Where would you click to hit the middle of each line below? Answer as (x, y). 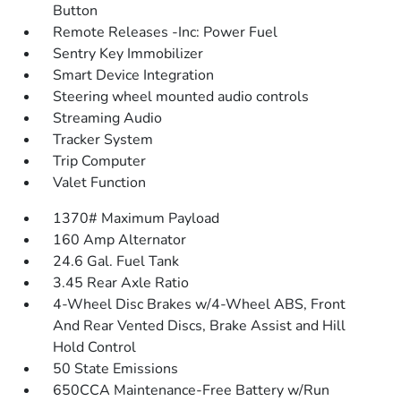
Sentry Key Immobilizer (128, 54)
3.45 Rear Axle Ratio (121, 283)
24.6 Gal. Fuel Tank (116, 262)
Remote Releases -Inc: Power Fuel (166, 33)
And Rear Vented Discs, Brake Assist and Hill (200, 326)
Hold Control (95, 348)
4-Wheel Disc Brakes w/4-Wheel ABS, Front (200, 305)
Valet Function (100, 183)
